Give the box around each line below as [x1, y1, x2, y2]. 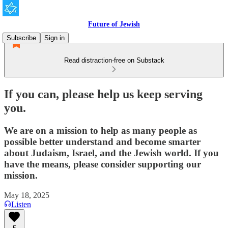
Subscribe [7, 34, 36, 42]
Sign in [44, 34, 65, 42]
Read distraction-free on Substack [64, 56, 164, 64]
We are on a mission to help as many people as [4, 125, 197, 136]
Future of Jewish [88, 20, 140, 28]
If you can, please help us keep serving [4, 87, 203, 101]
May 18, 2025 [4, 190, 49, 199]
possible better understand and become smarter [4, 136, 201, 147]
